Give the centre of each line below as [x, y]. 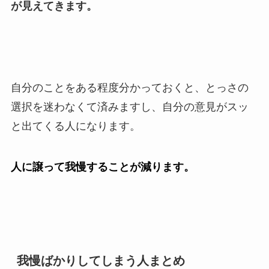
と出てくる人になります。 [75, 126]
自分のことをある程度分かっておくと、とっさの [129, 88]
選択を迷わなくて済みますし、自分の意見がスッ [129, 107]
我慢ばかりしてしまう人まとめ [101, 260]
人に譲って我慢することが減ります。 [102, 167]
